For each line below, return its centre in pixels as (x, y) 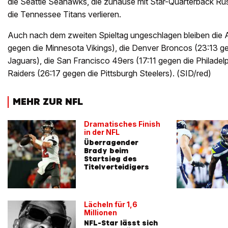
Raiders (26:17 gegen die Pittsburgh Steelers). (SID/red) (109, 74)
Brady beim (106, 150)
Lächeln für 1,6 (111, 204)
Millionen (101, 212)
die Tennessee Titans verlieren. (64, 15)
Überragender (111, 142)
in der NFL (102, 132)
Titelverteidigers (117, 167)
